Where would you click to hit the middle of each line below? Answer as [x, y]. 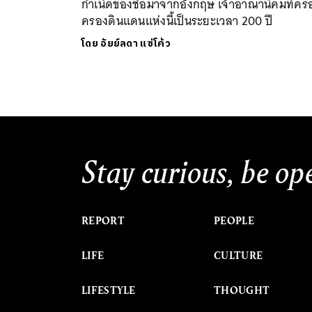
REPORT [103, 220]
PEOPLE [234, 220]
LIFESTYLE [109, 290]
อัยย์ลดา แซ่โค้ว [135, 43]
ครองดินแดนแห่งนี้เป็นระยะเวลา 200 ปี [177, 21]
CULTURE [239, 255]
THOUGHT [242, 290]
